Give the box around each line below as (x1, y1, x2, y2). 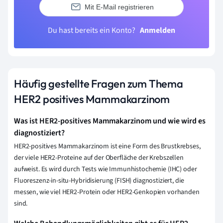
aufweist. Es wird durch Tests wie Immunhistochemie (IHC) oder (14, 164, 197, 175)
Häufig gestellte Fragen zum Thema (14, 77, 183, 91)
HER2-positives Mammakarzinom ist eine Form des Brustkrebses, (14, 141, 201, 152)
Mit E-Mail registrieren (84, 2, 154, 11)
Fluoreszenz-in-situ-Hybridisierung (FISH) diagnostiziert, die (14, 176, 184, 186)
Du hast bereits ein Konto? (48, 25, 137, 36)
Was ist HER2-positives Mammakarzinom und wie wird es (14, 115, 206, 127)
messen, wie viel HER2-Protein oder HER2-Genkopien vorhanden (14, 187, 200, 198)
